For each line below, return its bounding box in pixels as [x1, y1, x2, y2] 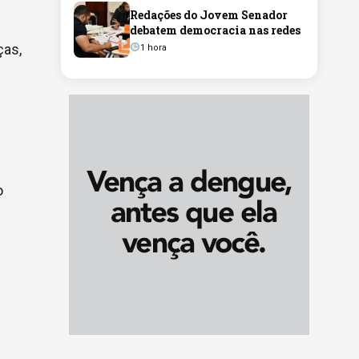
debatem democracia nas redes [130, 22, 301, 38]
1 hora [139, 42, 167, 53]
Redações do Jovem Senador [130, 6, 288, 22]
